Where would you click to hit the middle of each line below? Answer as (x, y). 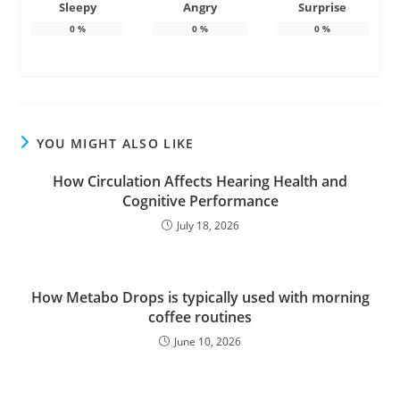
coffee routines (200, 317)
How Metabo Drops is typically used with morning (200, 298)
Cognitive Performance (200, 201)
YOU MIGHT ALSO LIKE (115, 144)
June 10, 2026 (208, 342)
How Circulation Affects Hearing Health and (200, 182)
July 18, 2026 (208, 226)
